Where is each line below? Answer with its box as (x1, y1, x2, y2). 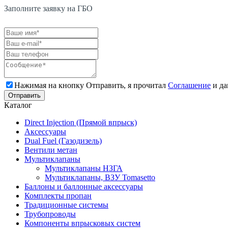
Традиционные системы (24, 201, 108, 209)
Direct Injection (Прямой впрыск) (24, 118, 137, 127)
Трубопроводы (24, 210, 76, 218)
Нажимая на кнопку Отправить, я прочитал (14, 81, 168, 90)
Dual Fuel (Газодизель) (24, 136, 102, 145)
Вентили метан (24, 146, 77, 154)
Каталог (4, 101, 32, 109)
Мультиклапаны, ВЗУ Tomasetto (45, 173, 155, 182)
